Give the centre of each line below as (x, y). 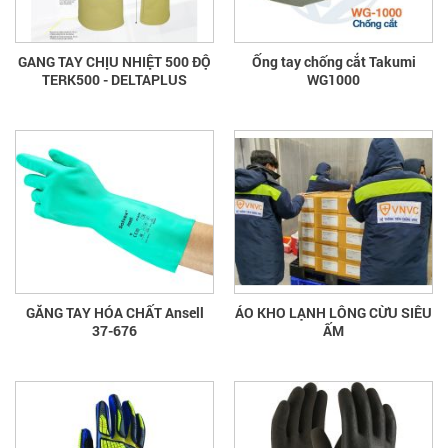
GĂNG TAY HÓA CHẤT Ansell (114, 312)
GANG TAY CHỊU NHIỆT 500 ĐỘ (114, 61)
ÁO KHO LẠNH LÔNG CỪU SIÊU (333, 312)
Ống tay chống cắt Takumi (333, 61)
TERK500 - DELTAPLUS (114, 79)
